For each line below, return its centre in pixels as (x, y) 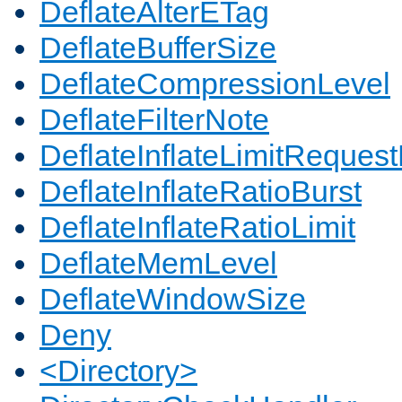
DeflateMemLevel (158, 263)
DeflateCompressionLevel (215, 84)
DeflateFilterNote (154, 120)
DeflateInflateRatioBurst (201, 192)
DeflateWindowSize (173, 299)
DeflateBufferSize (158, 48)
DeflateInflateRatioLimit (197, 227)
